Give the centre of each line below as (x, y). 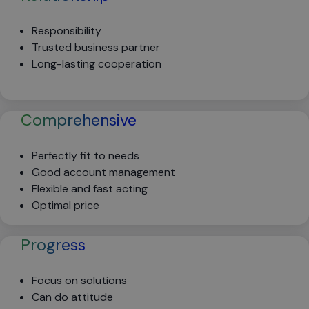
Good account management (103, 172)
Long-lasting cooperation (97, 64)
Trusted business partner (96, 47)
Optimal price (66, 205)
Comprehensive (79, 120)
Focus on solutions (79, 280)
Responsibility (67, 31)
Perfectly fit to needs (86, 156)
